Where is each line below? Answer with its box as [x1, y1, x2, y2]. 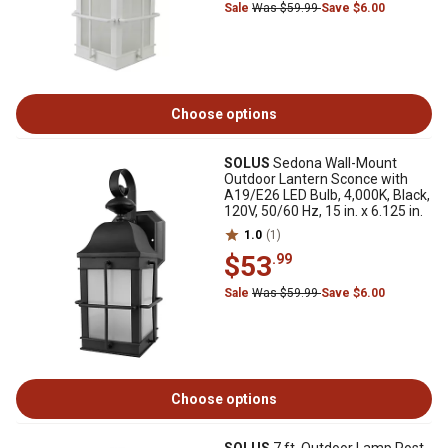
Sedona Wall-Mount [270, 155, 397, 171]
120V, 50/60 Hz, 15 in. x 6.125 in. [224, 203, 423, 219]
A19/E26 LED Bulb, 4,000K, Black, [224, 187, 430, 203]
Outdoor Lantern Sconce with [224, 171, 408, 187]
